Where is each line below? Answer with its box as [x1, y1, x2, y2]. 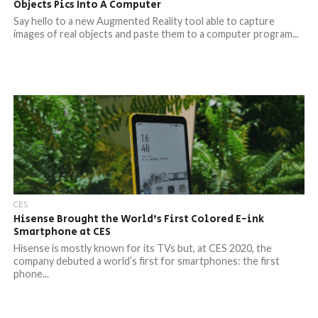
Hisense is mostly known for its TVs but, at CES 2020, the [13, 242, 272, 254]
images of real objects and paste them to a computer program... [13, 28, 299, 40]
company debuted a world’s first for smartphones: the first [13, 255, 280, 267]
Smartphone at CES [13, 224, 111, 239]
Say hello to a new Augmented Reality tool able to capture [13, 15, 275, 27]
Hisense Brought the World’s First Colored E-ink [13, 212, 264, 226]
